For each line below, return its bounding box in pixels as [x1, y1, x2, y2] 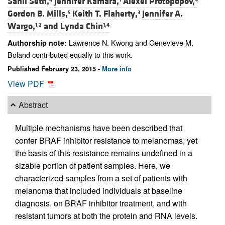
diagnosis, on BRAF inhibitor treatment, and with [15, 197, 187, 209]
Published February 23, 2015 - [8, 64, 102, 73]
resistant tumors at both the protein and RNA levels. [15, 209, 197, 221]
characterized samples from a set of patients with [15, 172, 187, 184]
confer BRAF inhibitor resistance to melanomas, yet [15, 134, 197, 146]
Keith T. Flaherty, [72, 8, 138, 20]
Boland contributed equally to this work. [8, 49, 133, 60]
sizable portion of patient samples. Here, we [15, 159, 170, 171]
